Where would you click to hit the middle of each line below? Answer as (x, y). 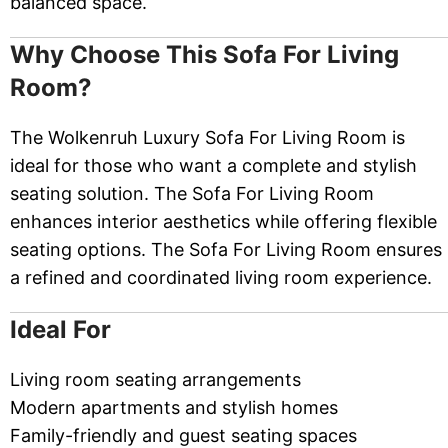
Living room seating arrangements (155, 380)
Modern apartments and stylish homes (174, 408)
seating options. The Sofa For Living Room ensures (226, 250)
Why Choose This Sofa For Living (204, 55)
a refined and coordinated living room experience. (221, 278)
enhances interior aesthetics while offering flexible (223, 222)
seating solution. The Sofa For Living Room (192, 194)
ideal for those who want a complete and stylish (213, 166)
